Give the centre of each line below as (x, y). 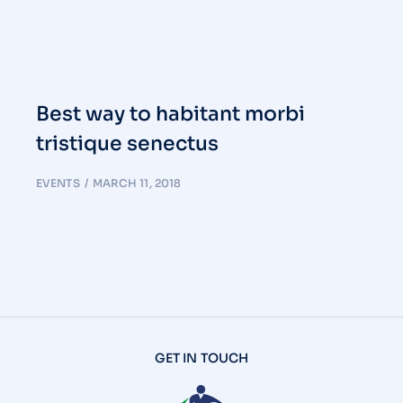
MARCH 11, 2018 (137, 184)
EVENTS (58, 184)
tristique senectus (127, 144)
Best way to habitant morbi (170, 114)
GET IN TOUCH (201, 358)
